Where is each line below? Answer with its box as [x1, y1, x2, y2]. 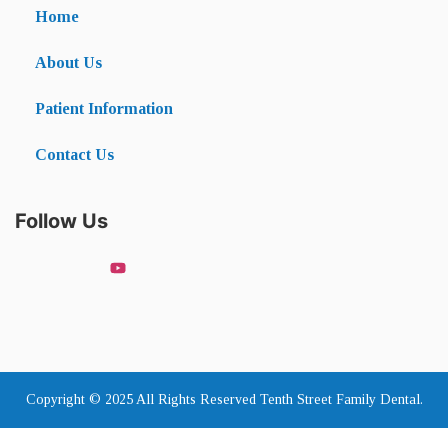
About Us [35, 54, 102, 72]
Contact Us [35, 146, 114, 164]
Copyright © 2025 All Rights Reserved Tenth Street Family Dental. [25, 392, 423, 408]
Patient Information [35, 100, 173, 118]
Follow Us [15, 209, 113, 234]
